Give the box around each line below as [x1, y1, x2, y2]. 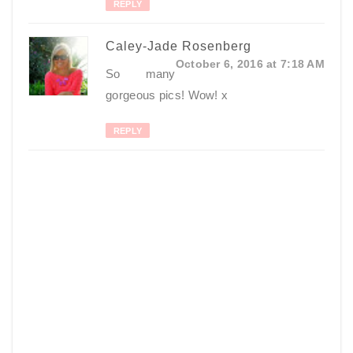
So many [106, 67, 176, 81]
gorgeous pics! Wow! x [106, 88, 229, 102]
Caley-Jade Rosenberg [106, 39, 251, 54]
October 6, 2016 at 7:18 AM [175, 58, 325, 71]
